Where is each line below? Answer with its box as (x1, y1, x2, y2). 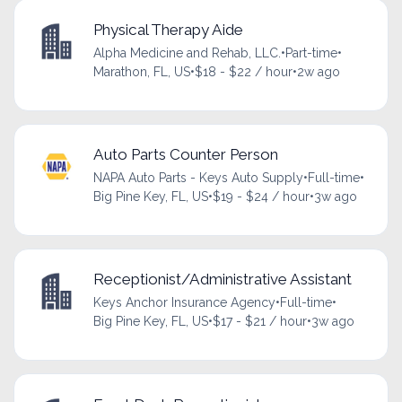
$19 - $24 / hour (212, 189, 310, 205)
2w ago (296, 64, 340, 79)
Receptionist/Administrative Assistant (92, 270, 352, 289)
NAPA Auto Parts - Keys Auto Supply (92, 170, 303, 186)
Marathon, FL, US (92, 64, 190, 79)
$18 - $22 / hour (194, 64, 293, 79)
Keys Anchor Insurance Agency (92, 295, 275, 310)
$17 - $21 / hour (212, 314, 307, 329)
